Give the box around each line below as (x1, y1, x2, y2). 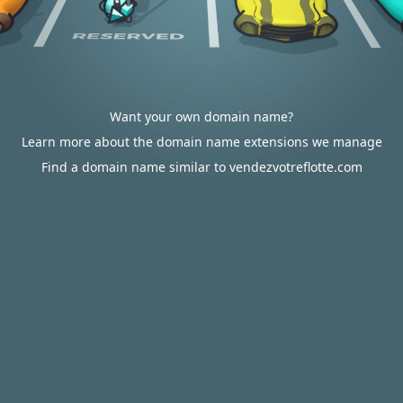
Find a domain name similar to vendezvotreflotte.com (40, 158, 363, 175)
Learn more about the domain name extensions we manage (21, 133, 382, 150)
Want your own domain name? (110, 108, 293, 125)
